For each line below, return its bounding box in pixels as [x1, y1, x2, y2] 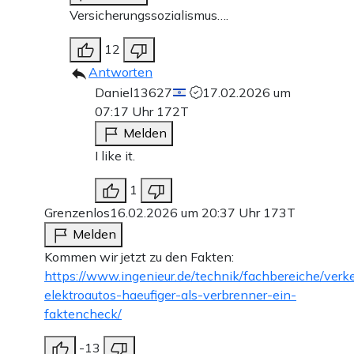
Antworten [88, 64, 153, 81]
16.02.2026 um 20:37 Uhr [110, 205, 263, 221]
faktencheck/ [44, 306, 122, 322]
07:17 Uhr [95, 104, 156, 120]
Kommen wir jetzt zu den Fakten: [44, 249, 234, 265]
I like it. [95, 148, 135, 164]
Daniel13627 [95, 85, 172, 101]
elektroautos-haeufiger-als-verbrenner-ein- [44, 287, 296, 303]
